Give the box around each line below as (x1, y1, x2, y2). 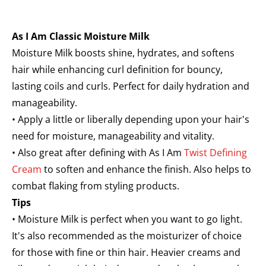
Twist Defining (184, 146, 247, 160)
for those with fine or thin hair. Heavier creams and (12, 246, 240, 259)
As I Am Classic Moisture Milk (12, 30, 150, 43)
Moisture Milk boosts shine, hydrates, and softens (12, 46, 235, 60)
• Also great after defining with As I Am (12, 146, 184, 160)
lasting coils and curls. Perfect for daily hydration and (12, 80, 249, 93)
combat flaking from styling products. (12, 179, 179, 193)
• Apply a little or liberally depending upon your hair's (12, 113, 249, 126)
